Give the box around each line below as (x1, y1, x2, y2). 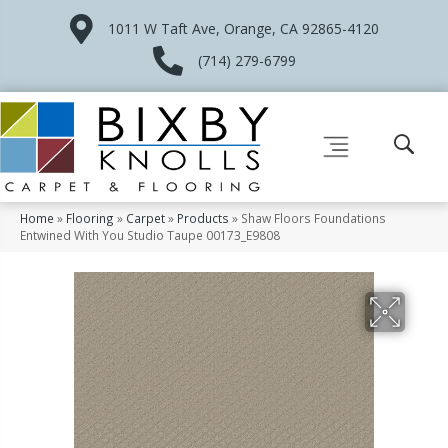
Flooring (66, 209, 114, 226)
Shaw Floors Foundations (241, 209, 386, 226)
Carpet (126, 209, 165, 226)
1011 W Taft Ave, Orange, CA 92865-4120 (107, 19, 379, 38)
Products (177, 209, 229, 226)
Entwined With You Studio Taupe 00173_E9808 (20, 226, 280, 243)
